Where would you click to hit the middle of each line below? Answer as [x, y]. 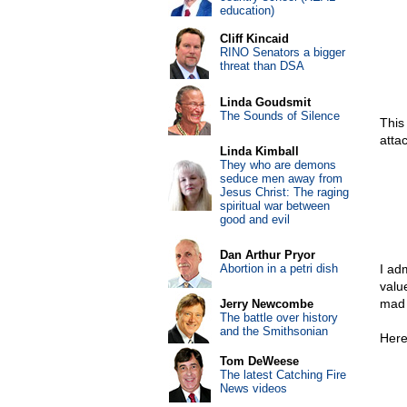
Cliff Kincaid [254, 39]
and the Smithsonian [273, 331]
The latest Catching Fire [283, 375]
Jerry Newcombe [266, 304]
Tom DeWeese [259, 361]
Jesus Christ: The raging [284, 192]
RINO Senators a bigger [282, 52]
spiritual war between [274, 206]
